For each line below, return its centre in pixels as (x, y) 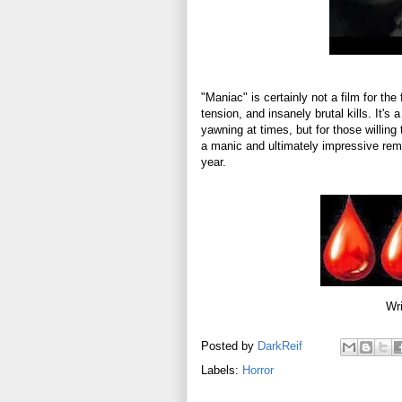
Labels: (222, 370)
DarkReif (280, 345)
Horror (258, 370)
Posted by (229, 345)
